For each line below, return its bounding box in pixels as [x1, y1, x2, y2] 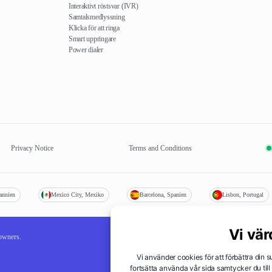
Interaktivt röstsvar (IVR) [68, 1, 138, 10]
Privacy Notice [11, 143, 54, 152]
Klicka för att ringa [68, 23, 120, 32]
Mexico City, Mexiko [51, 191, 104, 198]
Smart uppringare [68, 34, 116, 43]
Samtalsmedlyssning [68, 12, 125, 21]
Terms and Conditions [128, 143, 192, 152]
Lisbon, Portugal [222, 191, 263, 198]
